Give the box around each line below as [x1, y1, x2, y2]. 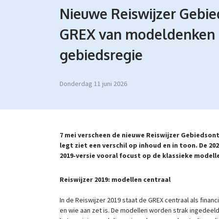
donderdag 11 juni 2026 [64, 79, 127, 88]
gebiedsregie [60, 46, 143, 64]
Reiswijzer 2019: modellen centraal [60, 175, 171, 184]
